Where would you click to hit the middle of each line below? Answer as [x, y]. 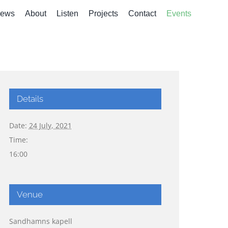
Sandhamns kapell [40, 221]
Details [30, 98]
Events [179, 13]
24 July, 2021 [50, 125]
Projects [104, 13]
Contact [142, 13]
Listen [68, 13]
